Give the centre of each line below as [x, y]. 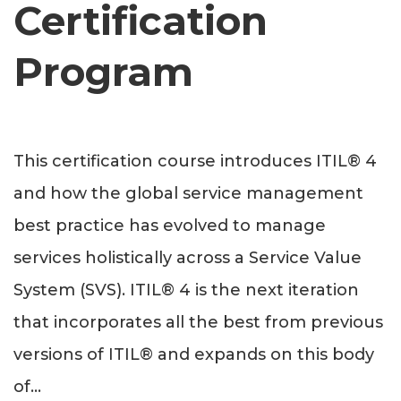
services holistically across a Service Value [188, 258]
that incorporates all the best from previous [198, 323]
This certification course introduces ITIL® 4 [195, 162]
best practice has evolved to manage [170, 226]
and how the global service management [188, 194]
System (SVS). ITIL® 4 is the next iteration [186, 290]
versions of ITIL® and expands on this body [194, 355]
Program [103, 72]
